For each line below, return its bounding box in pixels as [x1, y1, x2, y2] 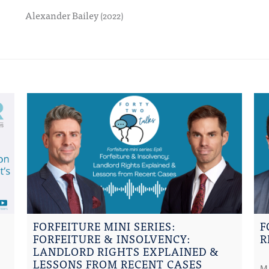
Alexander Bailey [25, 7, 100, 23]
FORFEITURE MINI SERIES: [32, 217, 175, 235]
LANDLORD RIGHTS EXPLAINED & [32, 243, 219, 261]
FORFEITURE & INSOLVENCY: [32, 230, 190, 248]
